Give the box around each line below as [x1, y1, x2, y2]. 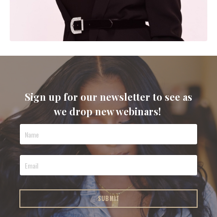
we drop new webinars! [54, 105, 163, 118]
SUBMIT [97, 194, 120, 203]
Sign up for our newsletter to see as [25, 90, 192, 104]
